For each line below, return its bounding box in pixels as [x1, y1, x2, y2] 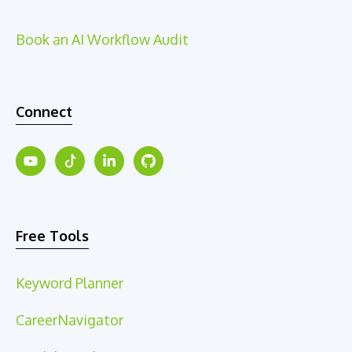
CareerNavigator [16, 311, 123, 329]
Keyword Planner [16, 274, 123, 292]
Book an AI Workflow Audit [16, 31, 189, 49]
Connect [16, 103, 72, 121]
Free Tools [16, 227, 89, 245]
